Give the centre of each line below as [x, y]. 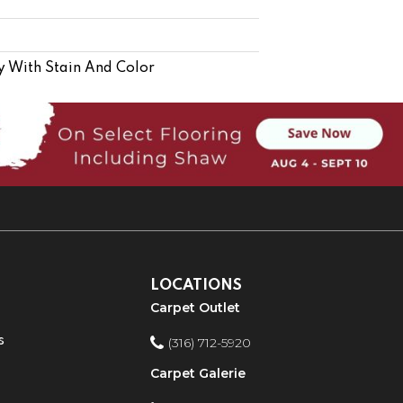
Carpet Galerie [198, 374]
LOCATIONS [197, 285]
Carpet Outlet [196, 307]
